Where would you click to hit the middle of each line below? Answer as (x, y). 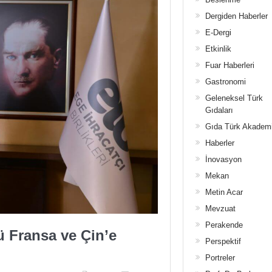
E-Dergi (218, 32)
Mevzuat (220, 209)
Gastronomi (225, 82)
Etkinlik (218, 49)
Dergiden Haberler (236, 16)
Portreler (220, 258)
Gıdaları (219, 110)
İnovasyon (223, 159)
